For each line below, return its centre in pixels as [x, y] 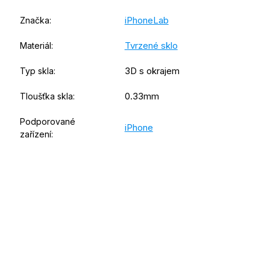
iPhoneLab [146, 20]
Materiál [35, 46]
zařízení [35, 134]
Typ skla [36, 71]
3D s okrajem [152, 71]
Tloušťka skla [46, 96]
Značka [34, 20]
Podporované [47, 122]
